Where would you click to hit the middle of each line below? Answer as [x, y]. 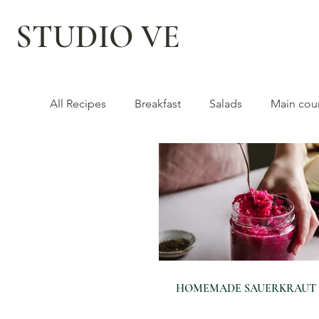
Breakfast [158, 104]
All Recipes [78, 104]
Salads [226, 104]
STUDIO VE [98, 37]
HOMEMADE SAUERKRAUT [246, 288]
